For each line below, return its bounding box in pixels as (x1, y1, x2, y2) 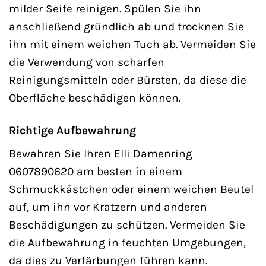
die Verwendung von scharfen (9, 55, 164, 69)
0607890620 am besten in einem (9, 164, 182, 179)
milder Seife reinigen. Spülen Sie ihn (9, 1, 201, 15)
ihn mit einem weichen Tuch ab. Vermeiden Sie (9, 37, 256, 51)
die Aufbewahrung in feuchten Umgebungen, (9, 236, 246, 250)
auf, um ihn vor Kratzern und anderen (9, 200, 207, 214)
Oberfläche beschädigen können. (9, 90, 180, 104)
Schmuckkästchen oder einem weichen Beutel (9, 182, 254, 197)
